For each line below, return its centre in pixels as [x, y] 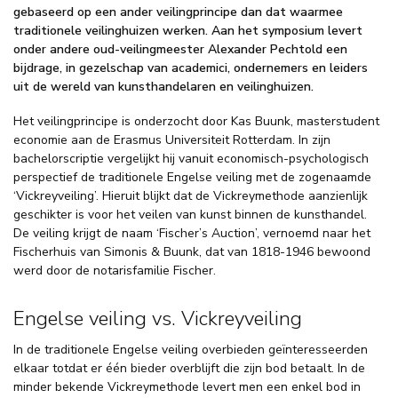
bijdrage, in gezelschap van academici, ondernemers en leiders [191, 68]
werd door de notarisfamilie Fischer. [115, 270]
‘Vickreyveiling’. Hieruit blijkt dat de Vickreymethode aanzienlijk [191, 195]
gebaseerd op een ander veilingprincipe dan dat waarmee [178, 12]
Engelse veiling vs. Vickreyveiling [158, 319]
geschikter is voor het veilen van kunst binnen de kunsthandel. [190, 214]
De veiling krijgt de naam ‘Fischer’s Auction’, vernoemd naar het [192, 233]
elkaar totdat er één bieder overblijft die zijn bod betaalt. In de [189, 369]
